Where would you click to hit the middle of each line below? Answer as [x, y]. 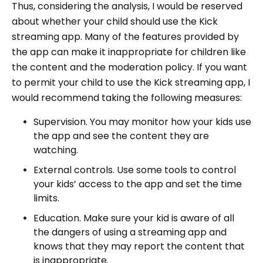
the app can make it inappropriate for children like [129, 52]
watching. [56, 150]
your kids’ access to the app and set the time [138, 184]
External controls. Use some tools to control [135, 170]
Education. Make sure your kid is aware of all [134, 218]
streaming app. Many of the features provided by [125, 36]
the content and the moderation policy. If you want [129, 67]
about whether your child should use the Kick [115, 21]
